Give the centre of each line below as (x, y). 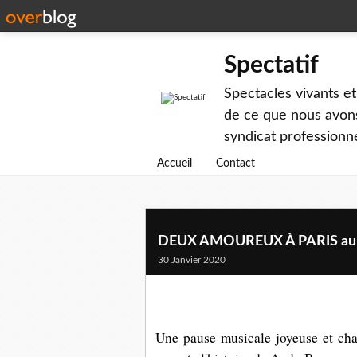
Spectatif (271, 65)
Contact (235, 163)
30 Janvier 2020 (192, 260)
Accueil (175, 163)
